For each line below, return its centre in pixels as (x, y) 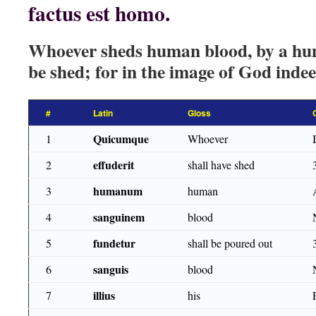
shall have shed (221, 165)
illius (104, 295)
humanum (118, 191)
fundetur (114, 243)
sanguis (111, 269)
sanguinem (119, 217)
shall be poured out (230, 243)
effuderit (114, 165)
